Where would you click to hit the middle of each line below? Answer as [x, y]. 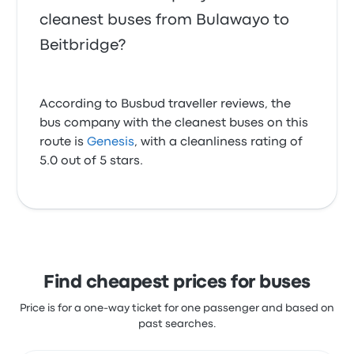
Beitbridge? [83, 45]
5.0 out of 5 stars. [92, 161]
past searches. [177, 324]
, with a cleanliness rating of [219, 142]
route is [64, 142]
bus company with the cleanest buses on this [174, 123]
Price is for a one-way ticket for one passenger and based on [177, 308]
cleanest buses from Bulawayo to [165, 20]
